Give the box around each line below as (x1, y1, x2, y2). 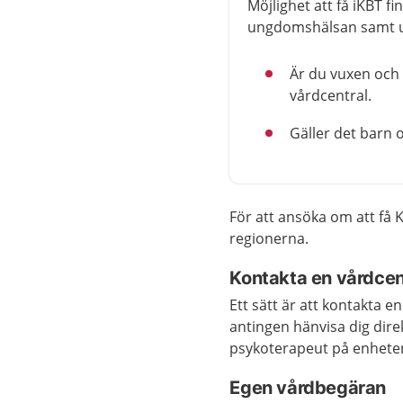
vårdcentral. (290, 85, 376, 105)
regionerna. (229, 228, 309, 248)
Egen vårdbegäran (229, 376, 386, 399)
